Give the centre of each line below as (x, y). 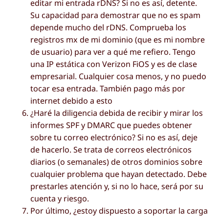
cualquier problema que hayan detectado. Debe (119, 174)
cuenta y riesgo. (60, 199)
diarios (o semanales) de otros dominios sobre (117, 162)
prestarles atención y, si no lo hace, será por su (117, 186)
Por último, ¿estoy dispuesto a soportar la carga (119, 211)
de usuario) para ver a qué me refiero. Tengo (113, 52)
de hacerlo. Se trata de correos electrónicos (111, 150)
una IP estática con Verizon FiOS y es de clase (114, 64)
